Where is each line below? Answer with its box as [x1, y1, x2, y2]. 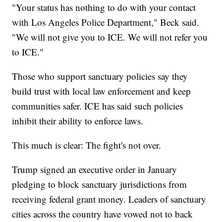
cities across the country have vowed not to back [12, 208, 193, 221]
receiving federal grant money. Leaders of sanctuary [12, 193, 207, 206]
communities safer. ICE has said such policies [12, 100, 183, 112]
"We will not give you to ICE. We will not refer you [12, 31, 208, 44]
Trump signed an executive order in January [12, 163, 177, 176]
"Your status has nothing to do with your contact [12, 1, 196, 14]
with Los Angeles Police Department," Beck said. [12, 16, 200, 29]
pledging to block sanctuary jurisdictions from [12, 178, 187, 191]
